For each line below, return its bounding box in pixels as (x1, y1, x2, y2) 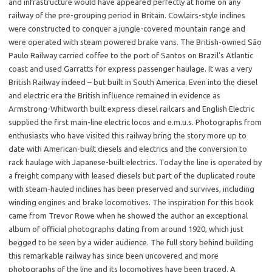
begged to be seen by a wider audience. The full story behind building (8, 238, 254, 246)
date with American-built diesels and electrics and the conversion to (8, 144, 247, 153)
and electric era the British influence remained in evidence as (8, 91, 220, 100)
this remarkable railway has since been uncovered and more (8, 251, 219, 260)
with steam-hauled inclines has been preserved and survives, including (8, 185, 254, 193)
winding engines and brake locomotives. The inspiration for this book (8, 198, 254, 206)
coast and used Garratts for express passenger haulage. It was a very (8, 64, 252, 73)
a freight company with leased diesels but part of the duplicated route (8, 171, 256, 180)
